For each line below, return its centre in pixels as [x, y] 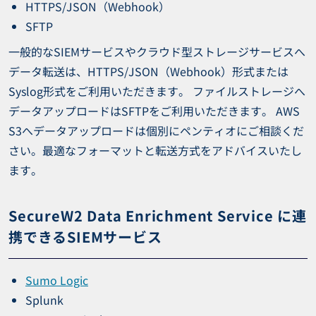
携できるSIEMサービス [85, 236]
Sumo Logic [57, 280]
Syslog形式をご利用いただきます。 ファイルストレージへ [157, 91]
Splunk [44, 299]
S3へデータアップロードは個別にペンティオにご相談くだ [156, 130]
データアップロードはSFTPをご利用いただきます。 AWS [154, 110]
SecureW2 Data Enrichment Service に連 [158, 215]
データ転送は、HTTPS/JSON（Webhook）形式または [148, 71]
